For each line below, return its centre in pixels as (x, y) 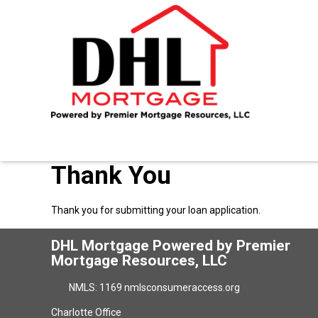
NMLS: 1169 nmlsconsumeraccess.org (154, 287)
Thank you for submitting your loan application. (156, 210)
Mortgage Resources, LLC (139, 260)
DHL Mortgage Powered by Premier (171, 245)
